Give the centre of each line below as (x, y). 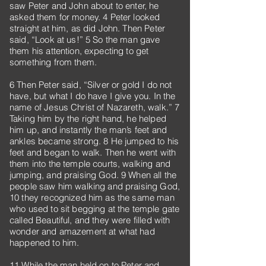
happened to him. (45, 243)
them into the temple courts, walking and (90, 164)
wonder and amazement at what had (82, 231)
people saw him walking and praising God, (95, 186)
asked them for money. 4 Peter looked (85, 17)
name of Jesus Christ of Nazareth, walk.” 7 (95, 107)
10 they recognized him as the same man (92, 197)
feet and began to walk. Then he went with (93, 152)
